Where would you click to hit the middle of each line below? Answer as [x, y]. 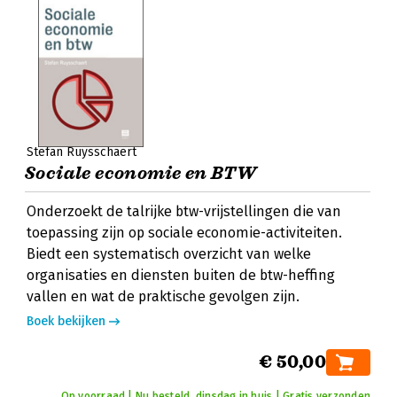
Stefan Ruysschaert [82, 152]
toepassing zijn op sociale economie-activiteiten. [184, 233]
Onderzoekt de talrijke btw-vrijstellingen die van [184, 211]
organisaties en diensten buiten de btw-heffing [181, 275]
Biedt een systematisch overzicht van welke [169, 254]
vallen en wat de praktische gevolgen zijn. [163, 296]
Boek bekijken [66, 321]
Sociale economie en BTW [141, 173]
